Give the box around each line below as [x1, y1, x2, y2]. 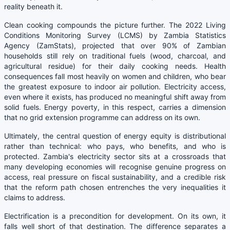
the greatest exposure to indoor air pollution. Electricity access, [4, 82, 226, 91]
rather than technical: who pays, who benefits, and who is [4, 141, 226, 150]
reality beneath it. [4, 2, 63, 11]
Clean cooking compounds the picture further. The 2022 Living [4, 20, 226, 29]
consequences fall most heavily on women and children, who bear [4, 71, 226, 81]
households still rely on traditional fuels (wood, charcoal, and [4, 51, 226, 60]
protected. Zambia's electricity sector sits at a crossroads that [4, 151, 226, 161]
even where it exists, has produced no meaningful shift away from [4, 92, 226, 101]
